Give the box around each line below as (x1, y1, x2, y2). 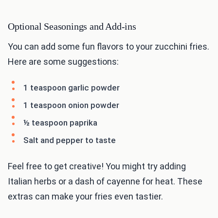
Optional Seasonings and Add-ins (8, 21, 136, 32)
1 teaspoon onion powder (23, 100, 119, 110)
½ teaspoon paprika (23, 118, 97, 128)
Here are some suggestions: (8, 56, 119, 67)
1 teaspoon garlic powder (23, 83, 120, 93)
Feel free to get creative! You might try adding (8, 161, 186, 172)
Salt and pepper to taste (23, 135, 116, 145)
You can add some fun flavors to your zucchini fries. (8, 41, 209, 52)
